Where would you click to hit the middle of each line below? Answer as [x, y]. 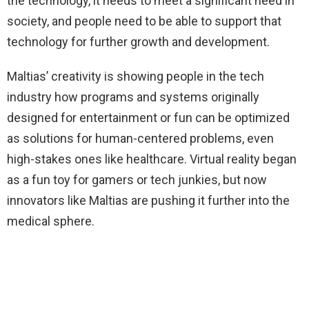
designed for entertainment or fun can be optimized [148, 118]
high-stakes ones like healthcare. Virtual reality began [152, 159]
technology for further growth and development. [138, 42]
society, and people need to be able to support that [144, 21]
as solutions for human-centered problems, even [140, 139]
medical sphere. [51, 221]
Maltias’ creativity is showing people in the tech [136, 77]
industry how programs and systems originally [133, 97]
